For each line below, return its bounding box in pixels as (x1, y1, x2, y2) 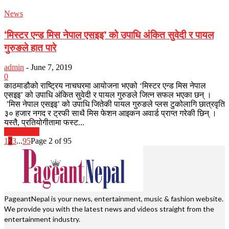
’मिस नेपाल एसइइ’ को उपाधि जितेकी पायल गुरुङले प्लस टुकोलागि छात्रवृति (4, 100, 225, 109)
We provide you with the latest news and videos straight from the (4, 204, 214, 214)
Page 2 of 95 (31, 136, 72, 146)
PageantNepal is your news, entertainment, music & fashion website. (4, 194, 223, 203)
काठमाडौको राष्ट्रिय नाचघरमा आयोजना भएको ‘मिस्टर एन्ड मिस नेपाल (4, 81, 206, 90)
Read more (4, 127, 39, 136)
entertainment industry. (4, 215, 80, 224)
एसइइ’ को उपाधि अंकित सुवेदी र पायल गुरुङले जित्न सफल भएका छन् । (4, 90, 212, 100)
